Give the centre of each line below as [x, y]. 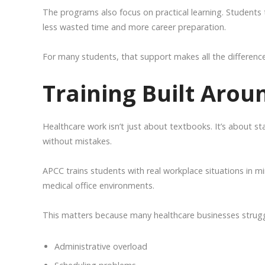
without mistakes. [77, 141]
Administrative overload [101, 246]
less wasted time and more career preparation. [134, 27]
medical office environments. [98, 185]
